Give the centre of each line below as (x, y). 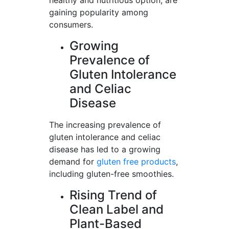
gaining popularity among (99, 12)
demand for (73, 162)
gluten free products (136, 162)
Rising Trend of (113, 195)
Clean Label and (117, 209)
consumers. (71, 25)
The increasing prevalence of (105, 125)
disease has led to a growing (105, 149)
